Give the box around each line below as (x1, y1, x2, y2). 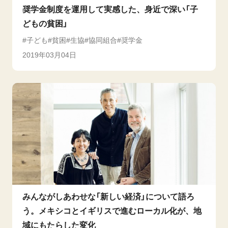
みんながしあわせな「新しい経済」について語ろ (22, 192, 194, 201)
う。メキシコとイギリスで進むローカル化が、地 (22, 207, 202, 215)
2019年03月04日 (22, 51, 76, 59)
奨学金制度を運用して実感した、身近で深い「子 (22, 5, 198, 14)
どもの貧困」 (22, 19, 68, 28)
